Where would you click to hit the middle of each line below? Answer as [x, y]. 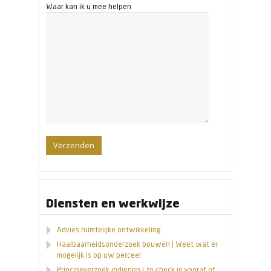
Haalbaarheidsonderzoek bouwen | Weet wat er [137, 244]
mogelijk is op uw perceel [99, 255]
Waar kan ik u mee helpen [89, 7]
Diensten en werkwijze [113, 203]
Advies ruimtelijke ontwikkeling [109, 230]
